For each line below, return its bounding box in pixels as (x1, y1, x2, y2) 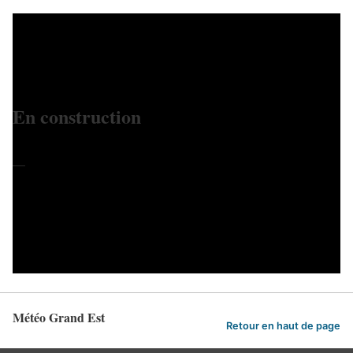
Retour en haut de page (226, 319, 340, 332)
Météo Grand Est (13, 307, 105, 326)
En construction (13, 102, 141, 130)
